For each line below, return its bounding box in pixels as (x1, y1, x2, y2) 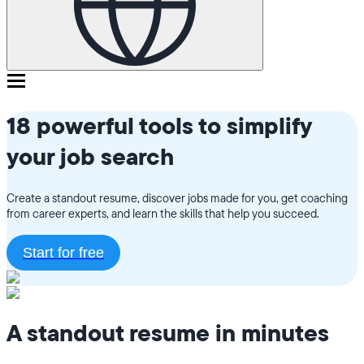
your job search (6, 142, 174, 174)
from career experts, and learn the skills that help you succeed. (6, 206, 319, 222)
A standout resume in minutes (6, 318, 329, 350)
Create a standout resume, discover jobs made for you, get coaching (6, 190, 348, 206)
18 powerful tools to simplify (6, 111, 311, 143)
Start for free (23, 244, 104, 261)
